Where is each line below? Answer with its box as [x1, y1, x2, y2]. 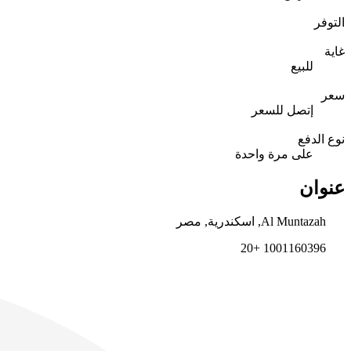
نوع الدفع [298, 132, 345, 146]
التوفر [314, 15, 345, 29]
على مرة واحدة [235, 147, 313, 161]
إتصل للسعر [251, 103, 313, 117]
